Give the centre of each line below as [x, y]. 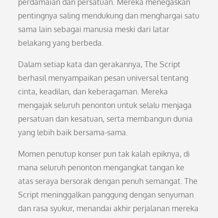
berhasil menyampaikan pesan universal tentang [103, 78]
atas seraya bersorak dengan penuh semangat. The [108, 181]
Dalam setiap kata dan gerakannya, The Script [100, 64]
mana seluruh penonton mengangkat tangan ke [101, 167]
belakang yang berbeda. [61, 43]
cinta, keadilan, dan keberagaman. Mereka [93, 91]
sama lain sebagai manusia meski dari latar [94, 29]
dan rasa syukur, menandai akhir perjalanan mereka [109, 208]
